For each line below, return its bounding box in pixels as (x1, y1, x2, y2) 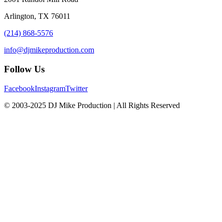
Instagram (35, 84, 65, 93)
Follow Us (4, 64, 45, 75)
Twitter (65, 84, 88, 93)
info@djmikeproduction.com (4, 46, 94, 55)
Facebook (4, 84, 35, 93)
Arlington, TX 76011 (4, 12, 70, 21)
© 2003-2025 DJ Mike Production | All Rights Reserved (4, 101, 180, 110)
